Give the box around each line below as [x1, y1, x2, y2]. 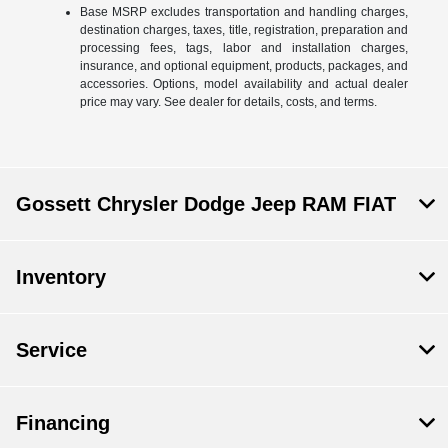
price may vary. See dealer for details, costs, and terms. [79, 94, 377, 109]
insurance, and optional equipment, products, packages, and [79, 58, 409, 73]
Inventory [16, 265, 106, 288]
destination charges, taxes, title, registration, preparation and [79, 22, 409, 37]
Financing [16, 411, 110, 434]
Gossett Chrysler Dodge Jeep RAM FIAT [16, 192, 396, 215]
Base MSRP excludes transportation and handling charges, [79, 4, 409, 19]
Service [16, 338, 87, 361]
